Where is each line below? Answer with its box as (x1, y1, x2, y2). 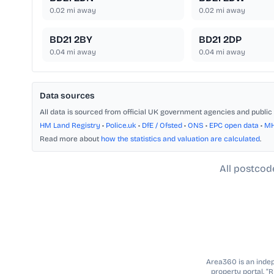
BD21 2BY (50, 34, 92, 46)
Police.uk (106, 121, 136, 130)
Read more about (40, 135, 101, 144)
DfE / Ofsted (142, 121, 182, 130)
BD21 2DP (198, 34, 242, 46)
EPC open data (209, 121, 259, 130)
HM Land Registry (40, 121, 100, 130)
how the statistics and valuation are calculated (101, 135, 260, 144)
